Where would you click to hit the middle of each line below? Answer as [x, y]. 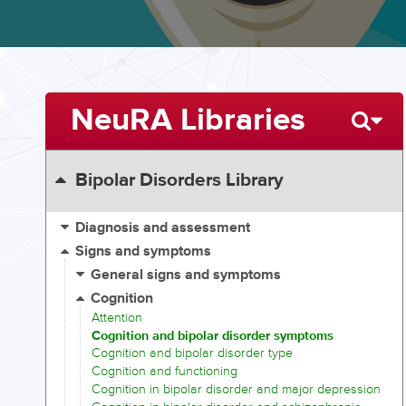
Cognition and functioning [164, 372]
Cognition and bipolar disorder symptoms [213, 336]
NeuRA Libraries [188, 120]
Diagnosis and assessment [163, 228]
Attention [117, 317]
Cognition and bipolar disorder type [192, 353]
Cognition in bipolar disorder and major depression [236, 389]
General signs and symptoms [186, 275]
